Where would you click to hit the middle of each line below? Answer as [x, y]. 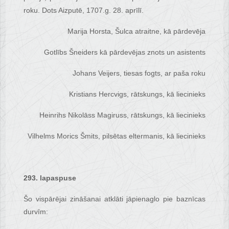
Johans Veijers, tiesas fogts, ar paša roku [139, 73]
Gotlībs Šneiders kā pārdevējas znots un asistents [124, 52]
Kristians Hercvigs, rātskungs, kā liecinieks [137, 94]
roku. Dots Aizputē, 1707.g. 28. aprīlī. [84, 10]
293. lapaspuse [50, 178]
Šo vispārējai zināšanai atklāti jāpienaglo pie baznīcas [114, 199]
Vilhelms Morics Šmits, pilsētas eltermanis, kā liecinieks [116, 136]
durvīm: [36, 212]
